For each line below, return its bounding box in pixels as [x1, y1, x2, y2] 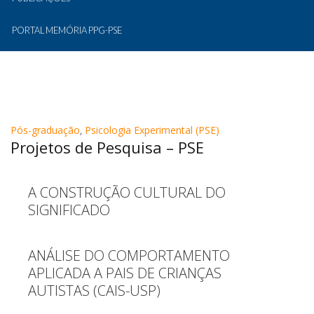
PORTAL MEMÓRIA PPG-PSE [12, 24, 122, 36]
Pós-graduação [11, 123, 80, 137]
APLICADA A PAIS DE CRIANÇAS [28, 264, 221, 282]
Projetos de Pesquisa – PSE [11, 137, 204, 158]
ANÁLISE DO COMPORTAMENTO [28, 246, 230, 265]
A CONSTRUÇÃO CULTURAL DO [28, 183, 226, 202]
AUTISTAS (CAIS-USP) [28, 281, 161, 300]
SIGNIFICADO [28, 200, 110, 219]
